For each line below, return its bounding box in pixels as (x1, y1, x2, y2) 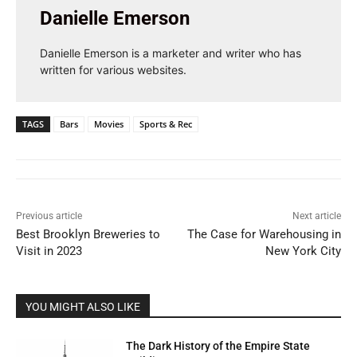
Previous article (16, 210, 82, 222)
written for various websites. (40, 63, 186, 77)
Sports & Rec (139, 118, 192, 131)
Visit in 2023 (16, 244, 82, 259)
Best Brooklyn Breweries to (16, 227, 160, 242)
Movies (94, 118, 124, 131)
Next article (292, 210, 341, 222)
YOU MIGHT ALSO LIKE (25, 300, 140, 314)
